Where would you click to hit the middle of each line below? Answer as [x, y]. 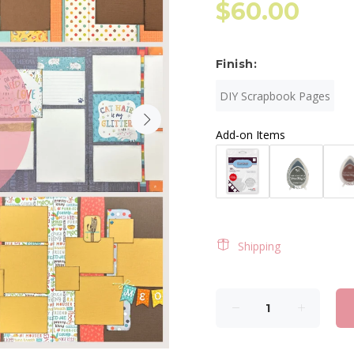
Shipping [259, 246]
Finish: [236, 64]
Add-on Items [250, 135]
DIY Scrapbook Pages [275, 96]
